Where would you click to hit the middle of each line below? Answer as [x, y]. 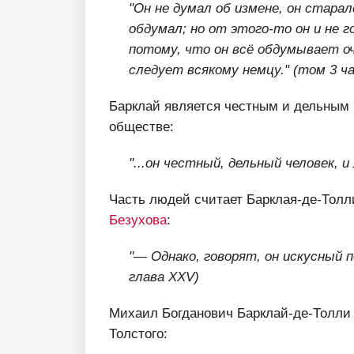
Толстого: [138, 333]
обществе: [141, 126]
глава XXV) [164, 277]
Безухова [138, 220]
